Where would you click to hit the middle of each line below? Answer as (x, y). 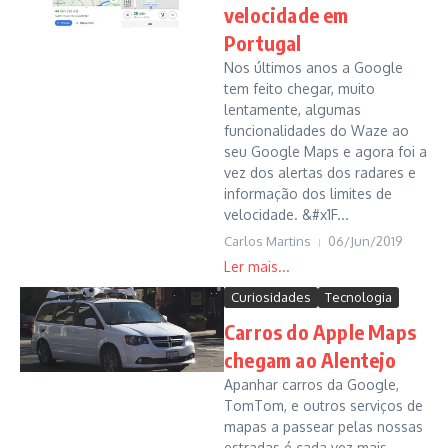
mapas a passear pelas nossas (323, 426)
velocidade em (286, 14)
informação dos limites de (308, 193)
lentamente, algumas (292, 109)
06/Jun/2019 (365, 241)
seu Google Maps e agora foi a (325, 151)
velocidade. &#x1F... (286, 214)
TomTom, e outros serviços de (323, 405)
